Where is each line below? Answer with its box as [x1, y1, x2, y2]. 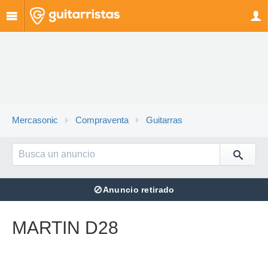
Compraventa [75, 115, 129, 125]
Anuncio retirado [102, 185, 175, 194]
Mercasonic [12, 115, 58, 125]
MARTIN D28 [12, 218, 118, 237]
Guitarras [146, 115, 182, 125]
